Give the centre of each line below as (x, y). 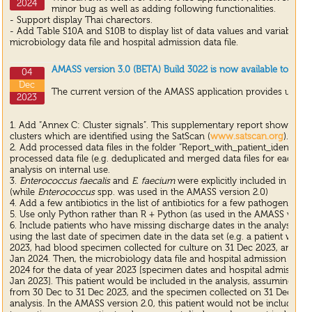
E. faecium (153, 181)
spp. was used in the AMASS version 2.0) (181, 192)
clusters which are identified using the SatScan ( (110, 136)
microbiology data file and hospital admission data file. (124, 42)
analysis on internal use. (60, 170)
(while (23, 192)
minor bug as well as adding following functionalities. (163, 9)
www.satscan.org (247, 136)
